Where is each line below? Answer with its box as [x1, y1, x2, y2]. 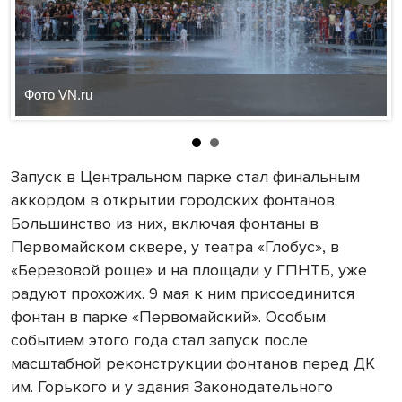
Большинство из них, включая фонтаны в [11, 213, 319, 233]
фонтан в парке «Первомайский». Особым [11, 306, 326, 327]
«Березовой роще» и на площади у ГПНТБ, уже [11, 259, 367, 280]
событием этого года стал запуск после [11, 329, 308, 350]
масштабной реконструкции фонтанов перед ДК [11, 353, 375, 373]
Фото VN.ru [24, 86, 92, 102]
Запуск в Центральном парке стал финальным [11, 166, 360, 187]
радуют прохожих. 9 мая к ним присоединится [11, 283, 354, 303]
